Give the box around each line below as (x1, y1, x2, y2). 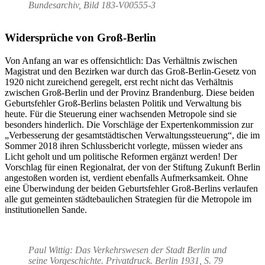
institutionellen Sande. (5, 204, 87, 215)
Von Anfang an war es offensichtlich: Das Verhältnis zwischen (5, 55, 237, 66)
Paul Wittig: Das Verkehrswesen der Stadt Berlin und (28, 244, 227, 255)
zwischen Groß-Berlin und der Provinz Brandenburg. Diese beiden (5, 87, 254, 98)
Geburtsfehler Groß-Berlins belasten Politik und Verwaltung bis (5, 98, 241, 108)
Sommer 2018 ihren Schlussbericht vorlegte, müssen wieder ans (5, 140, 243, 151)
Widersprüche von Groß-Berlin (5, 31, 156, 44)
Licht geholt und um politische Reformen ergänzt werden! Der (5, 151, 237, 161)
